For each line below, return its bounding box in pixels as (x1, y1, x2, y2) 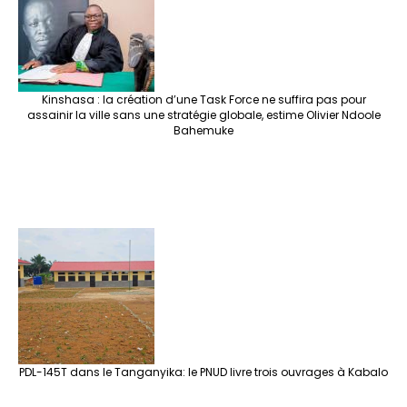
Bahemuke (174, 123, 233, 139)
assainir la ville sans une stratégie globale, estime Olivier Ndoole (26, 107, 381, 124)
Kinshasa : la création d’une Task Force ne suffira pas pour (41, 92, 366, 108)
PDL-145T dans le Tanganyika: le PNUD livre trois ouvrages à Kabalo (19, 364, 388, 381)
